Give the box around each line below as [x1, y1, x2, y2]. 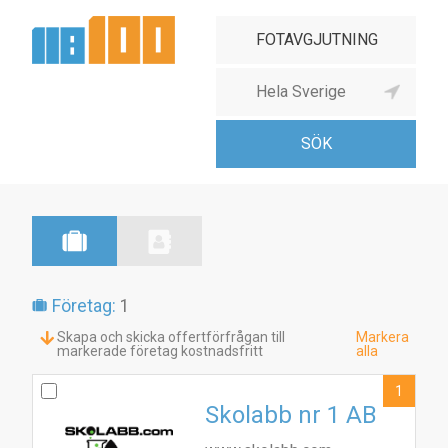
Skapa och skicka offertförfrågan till [57, 329, 286, 345]
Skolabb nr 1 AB [205, 401, 377, 429]
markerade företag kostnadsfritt [57, 343, 264, 359]
